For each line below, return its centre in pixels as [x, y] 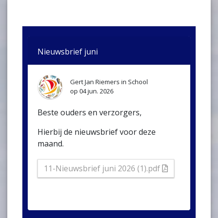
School [138, 82]
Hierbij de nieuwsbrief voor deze [97, 132]
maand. [51, 143]
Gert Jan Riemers [95, 82]
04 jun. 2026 [96, 91]
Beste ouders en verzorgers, [90, 112]
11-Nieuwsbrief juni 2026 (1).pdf [102, 168]
